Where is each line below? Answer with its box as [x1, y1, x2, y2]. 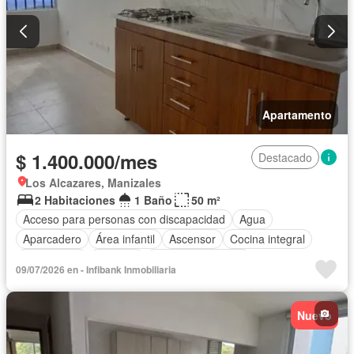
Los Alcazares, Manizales [25, 174, 161, 190]
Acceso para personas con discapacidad [23, 211, 225, 228]
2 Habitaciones [35, 191, 115, 208]
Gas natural [23, 250, 81, 267]
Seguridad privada [153, 250, 244, 267]
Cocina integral [230, 231, 305, 247]
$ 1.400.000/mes [16, 147, 157, 175]
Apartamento [262, 106, 332, 122]
